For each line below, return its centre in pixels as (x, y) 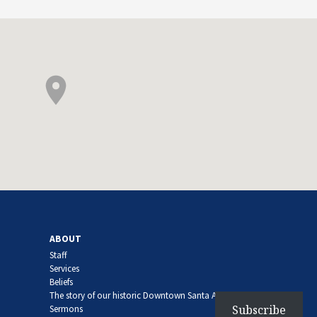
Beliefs (62, 282)
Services (65, 268)
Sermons (67, 309)
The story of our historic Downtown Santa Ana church (152, 295)
